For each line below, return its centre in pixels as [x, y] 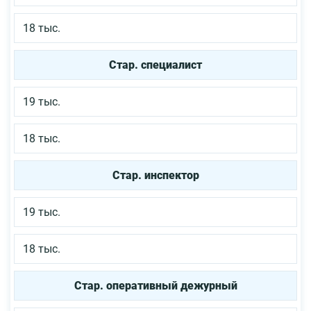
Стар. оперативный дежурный [155, 285]
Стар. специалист [155, 65]
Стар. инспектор [155, 175]
